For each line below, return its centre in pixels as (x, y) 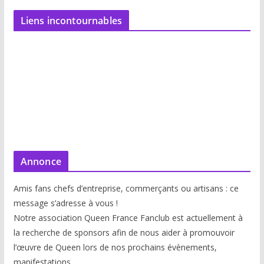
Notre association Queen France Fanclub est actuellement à (128, 218)
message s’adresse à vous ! (65, 203)
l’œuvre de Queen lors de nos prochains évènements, (115, 247)
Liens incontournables (71, 21)
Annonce (41, 162)
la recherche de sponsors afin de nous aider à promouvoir (124, 233)
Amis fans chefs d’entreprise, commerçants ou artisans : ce (126, 189)
